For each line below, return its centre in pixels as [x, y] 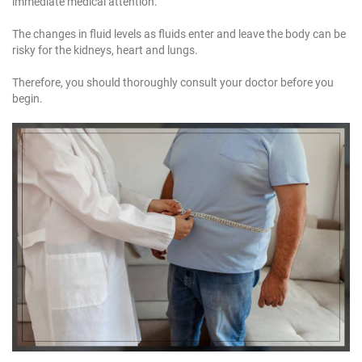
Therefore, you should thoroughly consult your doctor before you [173, 82]
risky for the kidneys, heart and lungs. [105, 50]
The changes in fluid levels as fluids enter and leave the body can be [179, 34]
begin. [27, 98]
